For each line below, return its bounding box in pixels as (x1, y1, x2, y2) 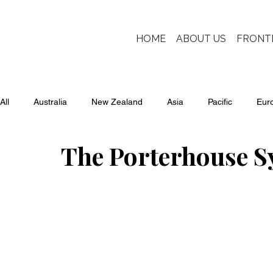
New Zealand (91, 97, 143, 107)
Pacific (208, 97, 232, 107)
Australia (34, 97, 67, 107)
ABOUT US (175, 33, 226, 45)
